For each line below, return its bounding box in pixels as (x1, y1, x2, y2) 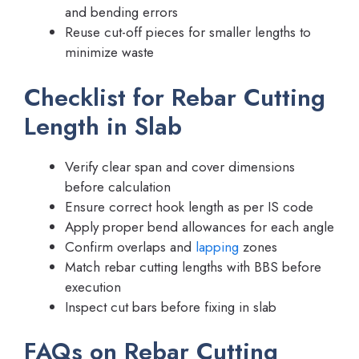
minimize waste (65, 42, 154, 63)
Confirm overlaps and (65, 236, 196, 256)
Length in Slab (24, 108, 182, 143)
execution (65, 276, 121, 296)
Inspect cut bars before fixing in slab (65, 296, 276, 317)
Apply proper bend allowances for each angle (65, 216, 334, 236)
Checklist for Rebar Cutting (24, 79, 325, 115)
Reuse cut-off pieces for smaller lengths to (65, 22, 311, 42)
